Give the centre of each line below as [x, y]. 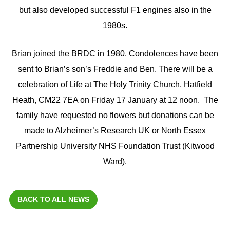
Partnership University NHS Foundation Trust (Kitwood [115, 146]
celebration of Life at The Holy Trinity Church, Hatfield [115, 85]
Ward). [115, 162]
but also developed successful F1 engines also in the [115, 10]
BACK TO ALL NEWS [53, 199]
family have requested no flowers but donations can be [115, 116]
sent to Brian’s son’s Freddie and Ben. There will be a [115, 69]
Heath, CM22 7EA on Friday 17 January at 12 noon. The [115, 100]
